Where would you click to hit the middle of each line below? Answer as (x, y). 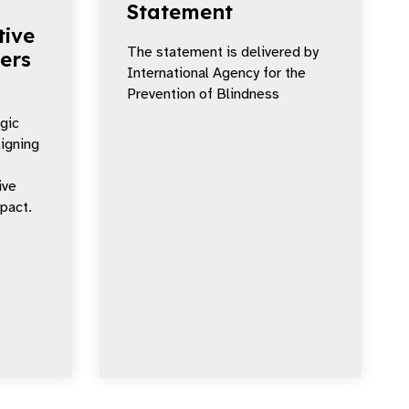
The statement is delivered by (223, 52)
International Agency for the (216, 73)
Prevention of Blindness (203, 94)
